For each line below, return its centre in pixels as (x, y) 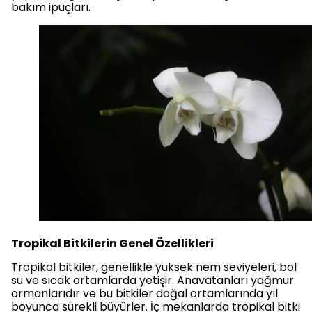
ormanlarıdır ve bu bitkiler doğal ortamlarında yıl (145, 293)
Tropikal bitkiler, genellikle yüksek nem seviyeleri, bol (154, 267)
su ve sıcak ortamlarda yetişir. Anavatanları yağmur (153, 280)
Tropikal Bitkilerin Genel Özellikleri (112, 243)
